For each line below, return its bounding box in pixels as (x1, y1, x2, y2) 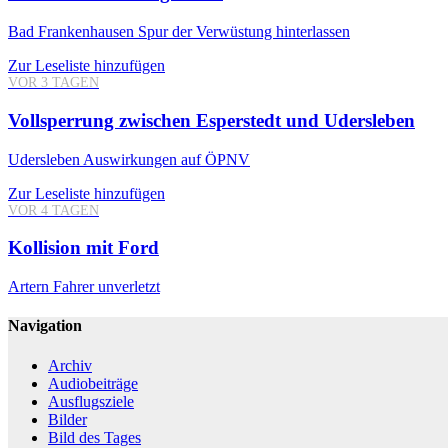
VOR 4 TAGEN (8, 202, 99, 218)
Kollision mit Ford (8, 237, 159, 259)
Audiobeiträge (48, 374, 138, 392)
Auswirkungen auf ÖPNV (80, 150, 250, 168)
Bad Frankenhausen (8, 23, 134, 41)
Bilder (48, 410, 87, 428)
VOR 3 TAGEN (8, 75, 99, 91)
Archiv (48, 356, 92, 374)
